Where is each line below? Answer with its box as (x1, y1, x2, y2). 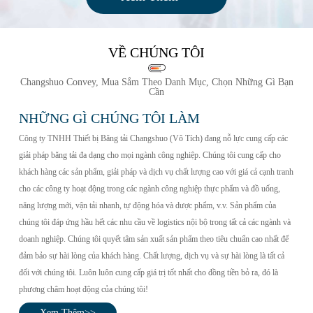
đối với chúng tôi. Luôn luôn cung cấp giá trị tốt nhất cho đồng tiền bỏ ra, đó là (18, 268, 278, 278)
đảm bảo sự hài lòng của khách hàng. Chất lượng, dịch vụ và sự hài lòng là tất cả (18, 251, 284, 261)
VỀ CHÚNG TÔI (108, 45, 205, 61)
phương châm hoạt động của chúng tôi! (18, 284, 148, 295)
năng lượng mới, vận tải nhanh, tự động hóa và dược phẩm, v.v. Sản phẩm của (18, 201, 276, 211)
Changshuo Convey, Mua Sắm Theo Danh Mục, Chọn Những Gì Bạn (20, 77, 293, 88)
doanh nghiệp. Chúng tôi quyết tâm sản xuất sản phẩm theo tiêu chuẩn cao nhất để (18, 234, 289, 245)
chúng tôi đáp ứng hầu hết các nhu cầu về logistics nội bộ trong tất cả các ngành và (18, 217, 291, 228)
